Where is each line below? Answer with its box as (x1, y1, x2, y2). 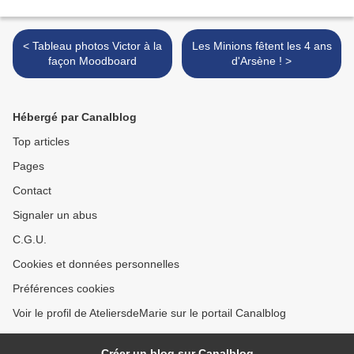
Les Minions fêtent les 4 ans (191, 40, 332, 53)
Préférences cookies (13, 282, 115, 296)
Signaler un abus (13, 209, 97, 222)
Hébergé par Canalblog (13, 111, 137, 124)
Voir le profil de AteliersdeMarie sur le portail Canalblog (13, 307, 286, 320)
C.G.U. (13, 233, 47, 247)
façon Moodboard (48, 55, 137, 68)
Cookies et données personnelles (13, 258, 179, 271)
